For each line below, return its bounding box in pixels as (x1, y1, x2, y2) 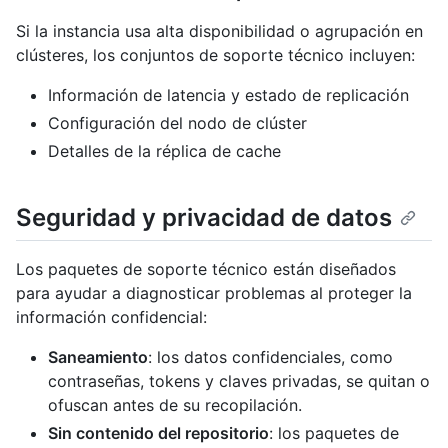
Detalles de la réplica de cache (48, 140, 281, 161)
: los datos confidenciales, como (148, 346, 393, 367)
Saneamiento (48, 346, 148, 367)
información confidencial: (16, 306, 207, 327)
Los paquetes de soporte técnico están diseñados (16, 258, 396, 279)
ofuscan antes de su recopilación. (48, 394, 302, 415)
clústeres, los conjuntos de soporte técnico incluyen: (16, 44, 415, 65)
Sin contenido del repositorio (48, 422, 269, 443)
